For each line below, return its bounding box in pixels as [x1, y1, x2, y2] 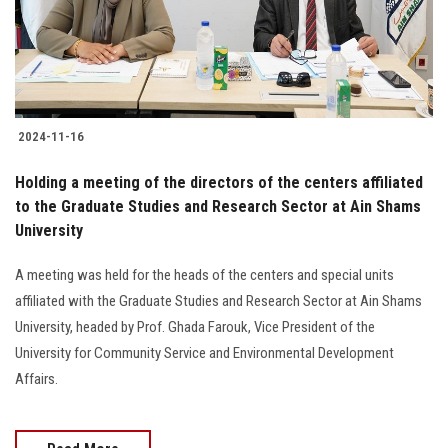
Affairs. [15, 370, 58, 389]
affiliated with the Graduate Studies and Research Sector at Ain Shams [15, 292, 422, 311]
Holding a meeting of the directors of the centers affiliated [15, 173, 423, 193]
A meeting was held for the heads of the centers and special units [15, 266, 394, 285]
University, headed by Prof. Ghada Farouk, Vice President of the [15, 318, 375, 337]
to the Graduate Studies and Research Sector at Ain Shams [15, 197, 421, 217]
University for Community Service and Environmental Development [15, 344, 394, 363]
